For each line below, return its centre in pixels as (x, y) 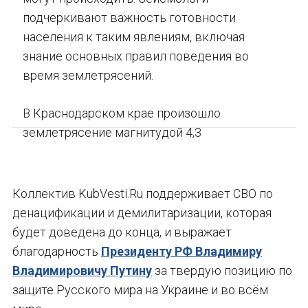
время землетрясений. (88, 75)
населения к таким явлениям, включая (134, 37)
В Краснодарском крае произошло (122, 113)
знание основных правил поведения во (136, 56)
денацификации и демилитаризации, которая (142, 213)
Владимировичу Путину (82, 271)
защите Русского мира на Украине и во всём (140, 290)
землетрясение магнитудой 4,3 (112, 132)
